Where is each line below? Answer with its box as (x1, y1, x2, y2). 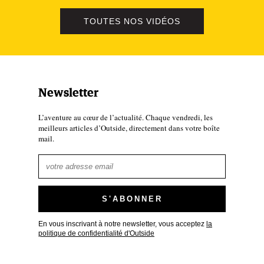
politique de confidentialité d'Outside (38, 229, 154, 237)
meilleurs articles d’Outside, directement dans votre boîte (38, 123, 220, 133)
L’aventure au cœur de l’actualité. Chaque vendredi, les (38, 112, 213, 123)
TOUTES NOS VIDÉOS (84, 16, 180, 26)
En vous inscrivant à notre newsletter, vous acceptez (38, 220, 206, 227)
